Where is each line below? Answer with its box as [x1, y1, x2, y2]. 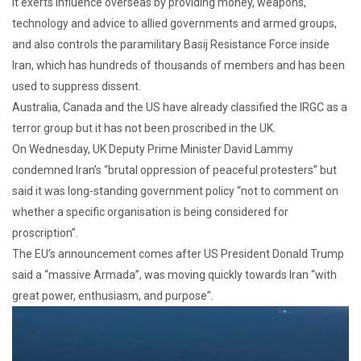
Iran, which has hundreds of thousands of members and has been [12, 59, 345, 73]
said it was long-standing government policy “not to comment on [12, 185, 338, 198]
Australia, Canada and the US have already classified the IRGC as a [12, 101, 347, 114]
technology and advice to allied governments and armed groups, [12, 17, 337, 31]
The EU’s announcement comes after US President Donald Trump [12, 247, 344, 261]
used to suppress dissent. [12, 80, 141, 93]
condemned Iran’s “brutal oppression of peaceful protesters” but [12, 164, 337, 177]
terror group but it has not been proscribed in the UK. [12, 122, 276, 135]
